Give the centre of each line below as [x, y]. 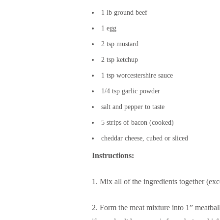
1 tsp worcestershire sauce [137, 75]
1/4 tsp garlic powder [131, 91]
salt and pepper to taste [133, 107]
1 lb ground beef [124, 12]
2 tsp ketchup [120, 59]
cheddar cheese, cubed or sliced [145, 138]
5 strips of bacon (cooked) [137, 122]
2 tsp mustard [120, 44]
